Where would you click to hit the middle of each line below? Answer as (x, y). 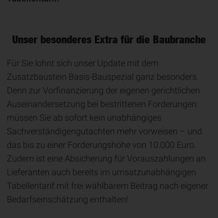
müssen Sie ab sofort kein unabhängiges (84, 118)
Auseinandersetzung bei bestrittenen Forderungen (102, 104)
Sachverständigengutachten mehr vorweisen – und (104, 131)
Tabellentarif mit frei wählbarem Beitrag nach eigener (108, 186)
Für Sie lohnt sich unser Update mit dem (83, 63)
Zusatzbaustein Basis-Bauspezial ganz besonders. (103, 77)
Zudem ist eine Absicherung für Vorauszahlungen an (106, 158)
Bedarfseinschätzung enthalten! (68, 199)
